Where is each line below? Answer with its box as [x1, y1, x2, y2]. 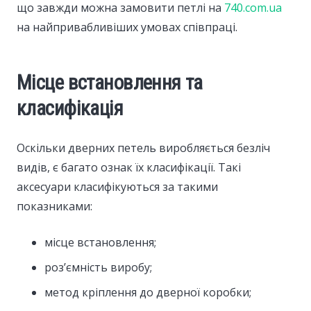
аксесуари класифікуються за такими [17, 178, 218, 194]
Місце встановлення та [17, 70, 203, 94]
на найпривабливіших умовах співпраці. [17, 19, 237, 35]
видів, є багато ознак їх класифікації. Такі [17, 159, 241, 175]
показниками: [17, 198, 92, 214]
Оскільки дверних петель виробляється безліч [17, 140, 270, 155]
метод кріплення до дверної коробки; [44, 284, 251, 300]
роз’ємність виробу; [44, 259, 152, 275]
